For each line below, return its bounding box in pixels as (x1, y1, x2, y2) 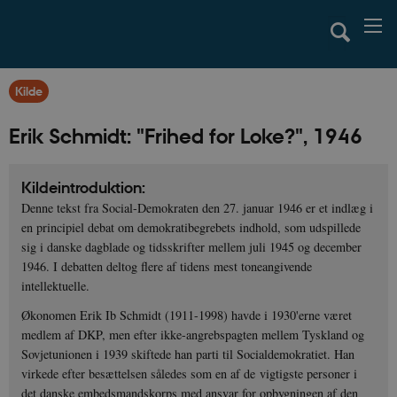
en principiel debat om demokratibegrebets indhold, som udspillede (21, 219, 362, 237)
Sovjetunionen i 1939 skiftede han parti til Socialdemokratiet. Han (21, 346, 355, 363)
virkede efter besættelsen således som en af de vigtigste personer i (21, 365, 358, 383)
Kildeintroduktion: (21, 177, 146, 198)
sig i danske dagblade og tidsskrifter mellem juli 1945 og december (21, 238, 362, 256)
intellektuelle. (21, 277, 90, 295)
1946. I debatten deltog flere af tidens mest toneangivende (21, 258, 313, 276)
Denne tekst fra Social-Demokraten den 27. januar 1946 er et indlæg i (21, 199, 374, 217)
